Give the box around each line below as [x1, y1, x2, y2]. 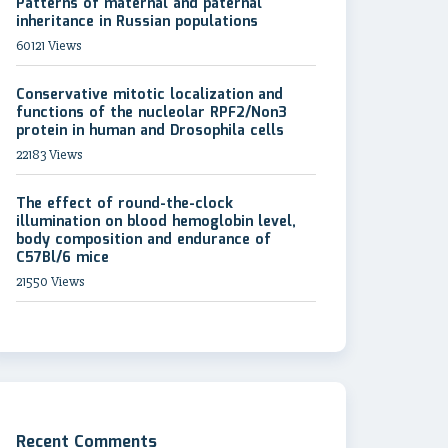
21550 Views [16, 273, 84, 290]
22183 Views [16, 146, 82, 163]
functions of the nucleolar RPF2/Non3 [16, 102, 287, 124]
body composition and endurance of [16, 229, 271, 251]
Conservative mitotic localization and [16, 84, 283, 106]
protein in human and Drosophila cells [16, 120, 284, 142]
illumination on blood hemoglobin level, [16, 211, 296, 233]
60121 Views [16, 37, 81, 54]
